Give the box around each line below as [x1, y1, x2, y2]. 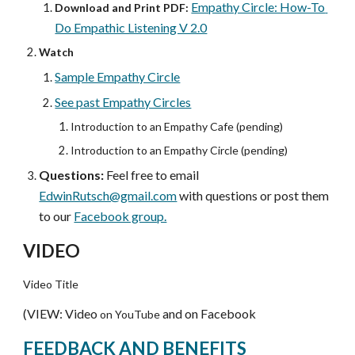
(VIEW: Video [23, 306, 101, 321]
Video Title [23, 277, 79, 291]
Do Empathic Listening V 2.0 [55, 20, 208, 35]
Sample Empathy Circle [55, 69, 181, 84]
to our [39, 208, 74, 223]
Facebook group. [74, 208, 167, 223]
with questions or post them [177, 188, 330, 203]
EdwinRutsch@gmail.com [39, 188, 177, 203]
